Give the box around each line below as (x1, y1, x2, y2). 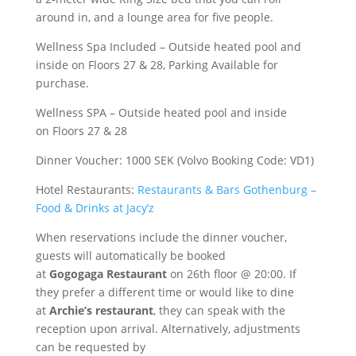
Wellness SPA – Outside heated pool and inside (35, 105, 287, 120)
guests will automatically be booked (35, 248, 226, 263)
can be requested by (35, 339, 145, 354)
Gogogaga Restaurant (48, 266, 167, 281)
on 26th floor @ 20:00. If (166, 266, 296, 281)
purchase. (35, 75, 92, 91)
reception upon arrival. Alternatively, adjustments (35, 321, 300, 336)
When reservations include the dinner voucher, (35, 230, 287, 245)
